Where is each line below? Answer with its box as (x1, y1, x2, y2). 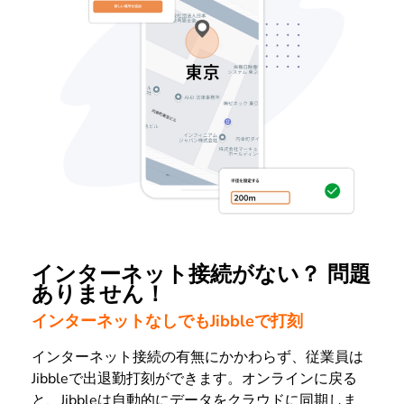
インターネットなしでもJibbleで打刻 (32, 310, 303, 333)
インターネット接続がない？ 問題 (32, 259, 371, 289)
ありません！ (32, 279, 166, 308)
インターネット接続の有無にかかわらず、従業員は (32, 347, 363, 368)
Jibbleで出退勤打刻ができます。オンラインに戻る (32, 369, 357, 390)
